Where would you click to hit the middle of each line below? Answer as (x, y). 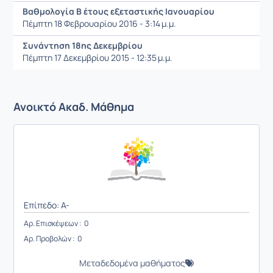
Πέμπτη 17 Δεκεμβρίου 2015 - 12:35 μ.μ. (97, 58)
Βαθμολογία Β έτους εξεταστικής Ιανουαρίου (119, 12)
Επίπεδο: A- (47, 205)
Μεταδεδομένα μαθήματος (132, 263)
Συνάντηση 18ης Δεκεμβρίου (83, 46)
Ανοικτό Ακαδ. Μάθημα (74, 107)
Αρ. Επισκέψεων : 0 (56, 224)
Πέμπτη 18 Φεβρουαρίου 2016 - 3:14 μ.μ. (99, 24)
